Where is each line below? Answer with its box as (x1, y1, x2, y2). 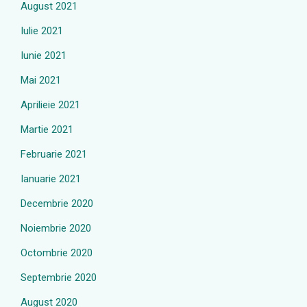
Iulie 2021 (21, 25, 63, 37)
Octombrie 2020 (21, 247, 93, 259)
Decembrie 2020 (21, 197, 93, 210)
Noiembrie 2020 (21, 222, 91, 234)
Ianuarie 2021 (21, 173, 81, 185)
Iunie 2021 (21, 49, 66, 62)
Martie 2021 (21, 123, 73, 136)
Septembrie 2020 (21, 271, 97, 284)
